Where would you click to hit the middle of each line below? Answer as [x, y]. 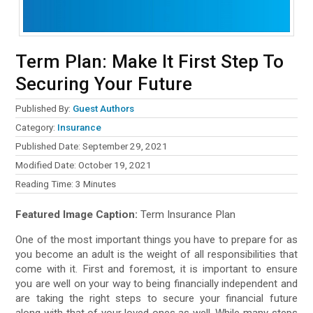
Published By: [44, 109]
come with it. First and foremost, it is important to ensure [156, 269]
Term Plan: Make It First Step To [150, 62]
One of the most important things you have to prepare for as [156, 240]
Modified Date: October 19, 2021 [84, 165]
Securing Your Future [104, 84]
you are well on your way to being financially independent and [156, 284]
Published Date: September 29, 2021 [92, 146]
